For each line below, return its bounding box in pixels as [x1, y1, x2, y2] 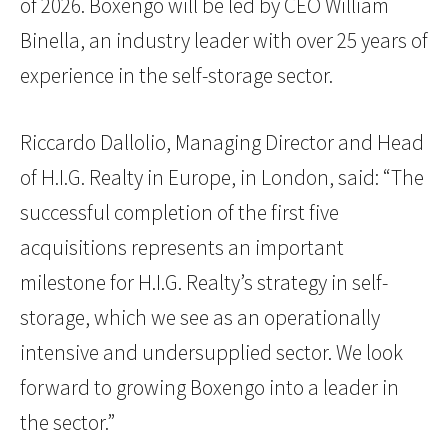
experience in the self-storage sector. [20, 62, 333, 90]
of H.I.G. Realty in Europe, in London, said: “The [20, 164, 424, 192]
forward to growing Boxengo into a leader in [20, 374, 399, 402]
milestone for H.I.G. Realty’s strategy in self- [20, 269, 388, 297]
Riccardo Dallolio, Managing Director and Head [20, 129, 424, 157]
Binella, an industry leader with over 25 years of [20, 27, 428, 55]
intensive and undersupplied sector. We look [20, 339, 403, 367]
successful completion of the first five [20, 199, 339, 227]
